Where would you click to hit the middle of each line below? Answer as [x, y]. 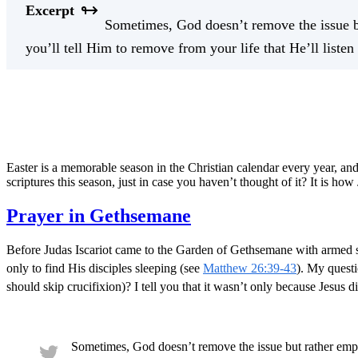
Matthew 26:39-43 [250, 268]
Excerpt [50, 10]
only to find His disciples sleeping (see [105, 268]
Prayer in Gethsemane [99, 215]
